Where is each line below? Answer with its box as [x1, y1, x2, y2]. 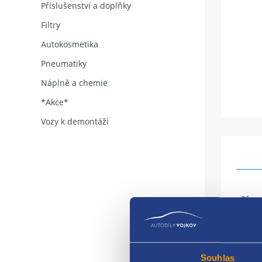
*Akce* [41, 96, 68, 108]
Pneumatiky [41, 58, 87, 69]
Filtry [41, 19, 60, 30]
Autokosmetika [41, 39, 98, 50]
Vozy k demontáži [41, 116, 109, 127]
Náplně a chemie [41, 77, 108, 88]
